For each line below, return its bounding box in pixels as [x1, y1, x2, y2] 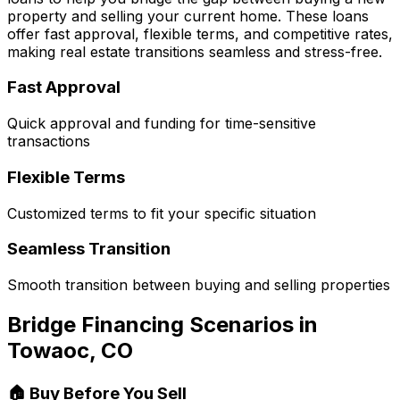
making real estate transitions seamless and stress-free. [7, 42, 382, 61]
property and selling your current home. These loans [7, 6, 369, 25]
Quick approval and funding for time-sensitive [7, 114, 316, 133]
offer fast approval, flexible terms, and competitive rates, [7, 24, 393, 43]
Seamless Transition [7, 238, 171, 260]
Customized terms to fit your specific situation [7, 204, 316, 222]
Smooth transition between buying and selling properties [7, 276, 390, 294]
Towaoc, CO [7, 337, 133, 363]
